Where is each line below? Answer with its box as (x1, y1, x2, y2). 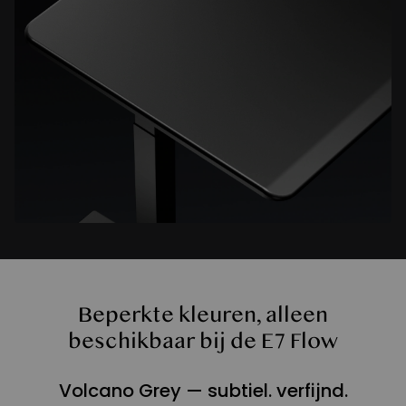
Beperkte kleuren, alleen (78, 303, 328, 329)
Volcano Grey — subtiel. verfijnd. (58, 378, 348, 404)
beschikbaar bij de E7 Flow (68, 329, 338, 355)
